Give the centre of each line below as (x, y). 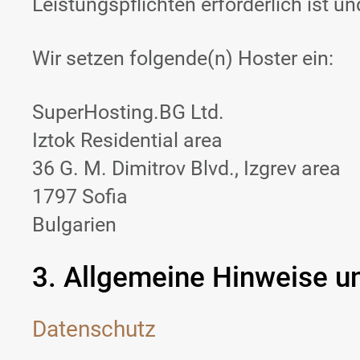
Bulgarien (74, 224)
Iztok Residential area (127, 140)
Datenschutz (94, 329)
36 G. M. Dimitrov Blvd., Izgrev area (186, 168)
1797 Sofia (80, 196)
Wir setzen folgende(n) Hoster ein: (183, 58)
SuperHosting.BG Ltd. (128, 112)
